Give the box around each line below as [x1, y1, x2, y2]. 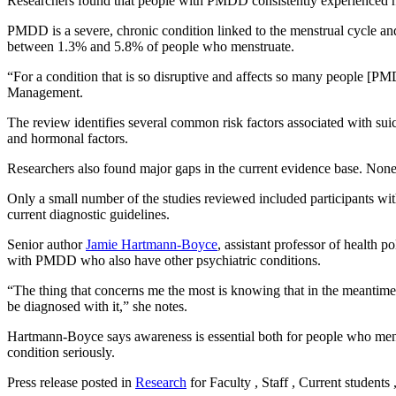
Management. [7, 85, 87, 101]
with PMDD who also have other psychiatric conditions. [7, 253, 321, 269]
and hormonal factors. [7, 131, 128, 147]
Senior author [7, 237, 86, 253]
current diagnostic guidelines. [7, 207, 170, 223]
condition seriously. [7, 345, 115, 361]
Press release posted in [7, 375, 135, 391]
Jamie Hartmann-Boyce [86, 237, 217, 253]
